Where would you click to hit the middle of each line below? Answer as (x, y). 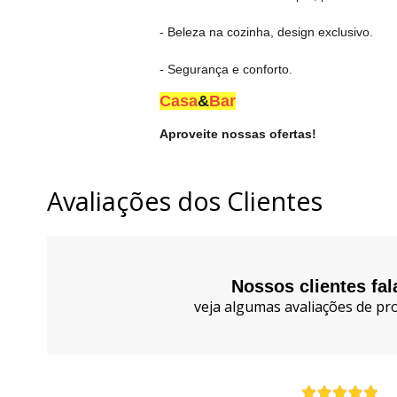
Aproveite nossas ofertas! (238, 134)
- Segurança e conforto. (226, 70)
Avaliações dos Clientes (185, 201)
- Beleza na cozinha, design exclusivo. (266, 32)
